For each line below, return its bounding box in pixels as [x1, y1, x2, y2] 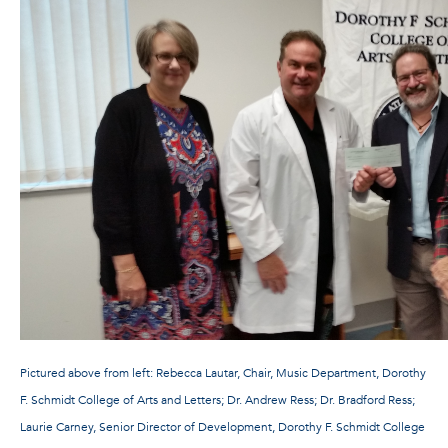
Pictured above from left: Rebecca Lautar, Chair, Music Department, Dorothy [20, 364, 426, 381]
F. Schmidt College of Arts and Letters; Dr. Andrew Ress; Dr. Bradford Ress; [20, 391, 415, 408]
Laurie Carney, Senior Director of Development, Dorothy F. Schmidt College [20, 418, 425, 435]
